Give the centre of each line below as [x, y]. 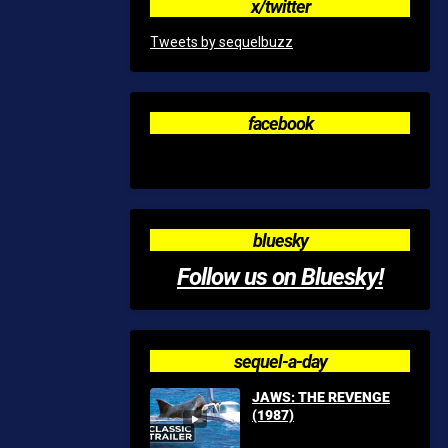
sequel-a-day [280, 361]
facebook [280, 123]
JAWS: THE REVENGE [321, 396]
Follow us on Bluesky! [280, 276]
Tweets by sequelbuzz [221, 42]
